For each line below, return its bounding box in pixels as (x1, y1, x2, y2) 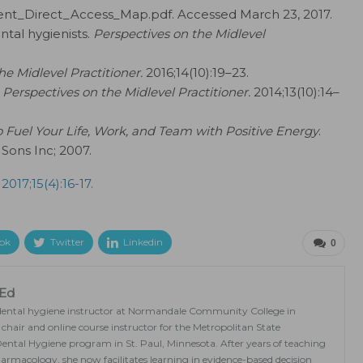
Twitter (50, 236, 84, 248)
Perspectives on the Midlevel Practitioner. (2, 84, 250, 100)
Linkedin (123, 236, 163, 248)
